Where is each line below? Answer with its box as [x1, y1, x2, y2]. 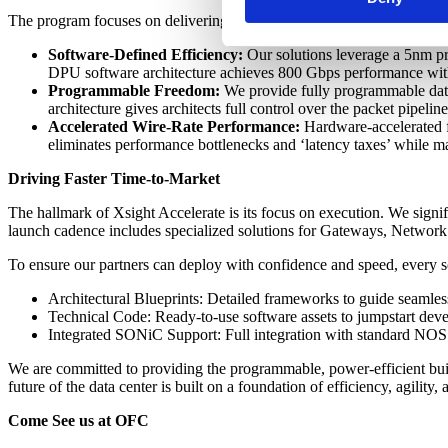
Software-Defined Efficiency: [48, 45, 243, 63]
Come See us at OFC [8, 411, 149, 429]
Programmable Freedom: [48, 81, 220, 99]
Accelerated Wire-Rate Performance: [48, 117, 300, 135]
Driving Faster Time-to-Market [8, 169, 220, 187]
